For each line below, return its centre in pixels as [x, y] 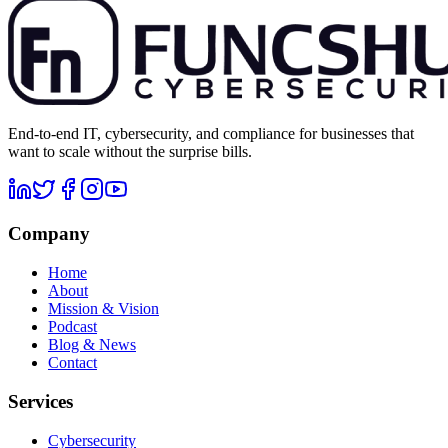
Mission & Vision [103, 309]
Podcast [72, 327]
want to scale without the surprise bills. [130, 151]
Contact [72, 363]
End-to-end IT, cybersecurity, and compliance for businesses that [211, 133]
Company [49, 234]
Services [40, 401]
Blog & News [92, 345]
